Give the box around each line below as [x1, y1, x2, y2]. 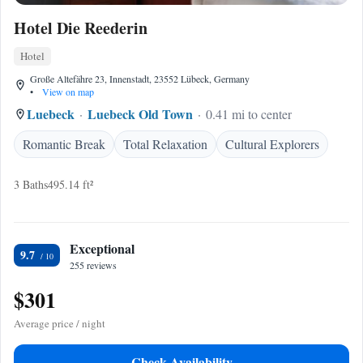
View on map [40, 85, 94, 98]
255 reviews [70, 258, 117, 271]
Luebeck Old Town [88, 105, 193, 123]
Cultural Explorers [225, 135, 319, 152]
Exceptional [70, 239, 135, 258]
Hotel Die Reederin [14, 16, 147, 40]
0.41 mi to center [206, 105, 292, 122]
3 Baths [14, 177, 48, 192]
